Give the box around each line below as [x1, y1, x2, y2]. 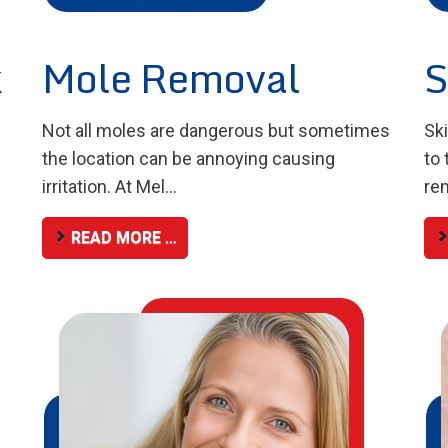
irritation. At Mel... [41, 175, 177, 197]
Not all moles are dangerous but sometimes [41, 119, 390, 141]
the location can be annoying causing [41, 147, 335, 169]
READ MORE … [66, 228, 177, 248]
